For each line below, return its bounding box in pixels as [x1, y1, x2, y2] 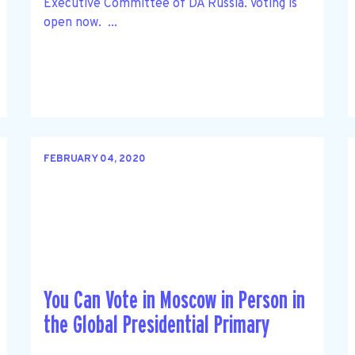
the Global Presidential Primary [43, 313, 270, 338]
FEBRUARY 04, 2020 [43, 153, 146, 166]
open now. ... [43, 14, 117, 31]
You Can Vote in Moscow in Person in [43, 288, 305, 314]
